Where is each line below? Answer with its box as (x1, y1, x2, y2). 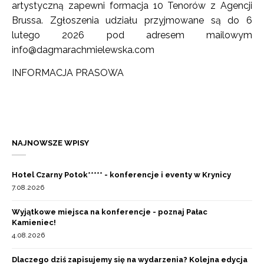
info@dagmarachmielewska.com (12, 44, 154, 56)
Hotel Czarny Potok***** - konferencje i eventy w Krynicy (12, 170, 231, 180)
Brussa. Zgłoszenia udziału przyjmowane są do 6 (12, 15, 252, 27)
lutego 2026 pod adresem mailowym (12, 29, 252, 41)
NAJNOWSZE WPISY (12, 138, 89, 148)
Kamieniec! (12, 218, 56, 227)
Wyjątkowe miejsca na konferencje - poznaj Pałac (12, 207, 207, 217)
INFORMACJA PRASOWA (12, 67, 126, 79)
